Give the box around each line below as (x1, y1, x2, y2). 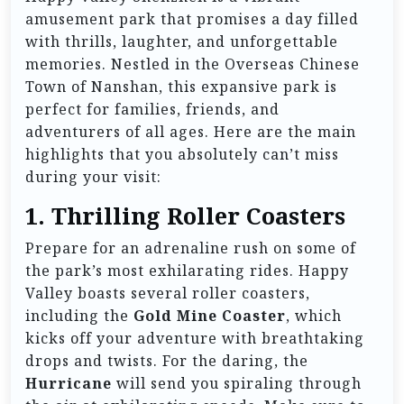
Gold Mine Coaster (133, 306, 286, 326)
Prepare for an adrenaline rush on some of (25, 238, 356, 259)
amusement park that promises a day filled (25, 9, 359, 30)
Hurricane (25, 373, 112, 394)
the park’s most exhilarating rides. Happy (25, 261, 349, 281)
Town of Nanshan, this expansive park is (25, 77, 337, 97)
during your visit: (25, 167, 161, 188)
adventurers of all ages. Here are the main (25, 122, 356, 142)
